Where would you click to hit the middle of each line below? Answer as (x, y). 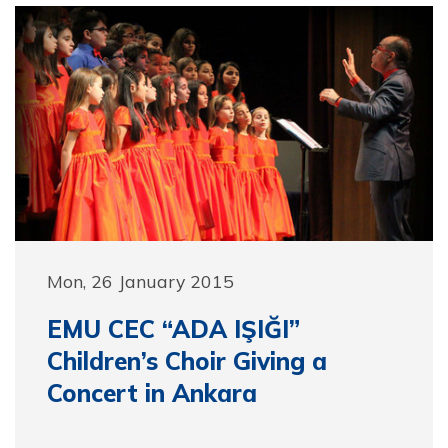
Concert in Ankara (152, 393)
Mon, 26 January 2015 (140, 281)
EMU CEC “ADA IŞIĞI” (173, 329)
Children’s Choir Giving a (187, 361)
